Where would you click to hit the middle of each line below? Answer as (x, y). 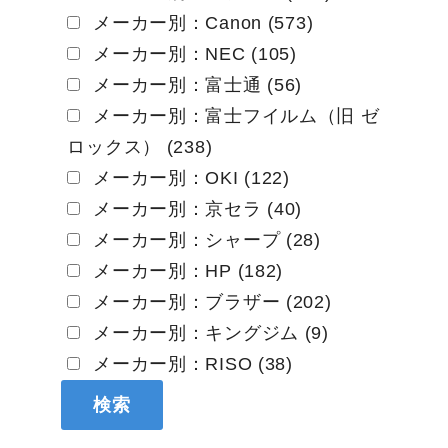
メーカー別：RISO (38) (190, 363)
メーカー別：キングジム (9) (208, 332)
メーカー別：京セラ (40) (195, 208)
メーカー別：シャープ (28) (204, 239)
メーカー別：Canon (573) (200, 22)
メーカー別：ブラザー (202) (209, 301)
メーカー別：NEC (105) (192, 53)
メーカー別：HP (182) (185, 270)
